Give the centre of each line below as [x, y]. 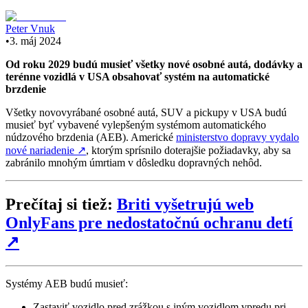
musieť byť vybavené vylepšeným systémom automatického [136, 124]
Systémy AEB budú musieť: [67, 283]
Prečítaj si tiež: [61, 204]
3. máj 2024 [35, 41]
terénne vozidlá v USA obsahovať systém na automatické [137, 76]
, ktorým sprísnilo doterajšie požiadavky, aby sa [188, 150]
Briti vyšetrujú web [185, 204]
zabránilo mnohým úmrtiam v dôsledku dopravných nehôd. [134, 162]
